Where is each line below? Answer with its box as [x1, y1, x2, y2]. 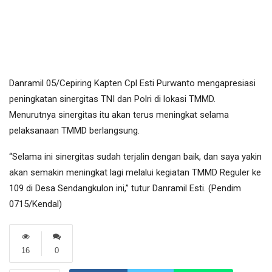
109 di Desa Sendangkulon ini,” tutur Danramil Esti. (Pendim [9, 183, 241, 194]
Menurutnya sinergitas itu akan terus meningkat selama [9, 109, 229, 121]
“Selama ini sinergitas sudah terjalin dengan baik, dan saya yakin [9, 151, 262, 163]
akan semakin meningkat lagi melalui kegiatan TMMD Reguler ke [9, 167, 261, 178]
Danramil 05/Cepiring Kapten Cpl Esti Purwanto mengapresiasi [9, 78, 256, 89]
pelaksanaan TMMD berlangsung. [9, 125, 140, 137]
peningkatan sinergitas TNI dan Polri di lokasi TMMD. [9, 93, 216, 105]
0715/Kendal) [9, 199, 62, 210]
